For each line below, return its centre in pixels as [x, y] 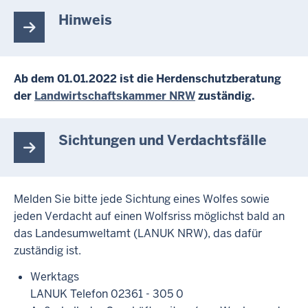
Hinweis [85, 20]
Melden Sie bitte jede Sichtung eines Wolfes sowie [142, 199]
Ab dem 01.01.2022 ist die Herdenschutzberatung [147, 79]
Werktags [55, 276]
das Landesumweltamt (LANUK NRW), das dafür [138, 234]
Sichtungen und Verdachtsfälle [163, 141]
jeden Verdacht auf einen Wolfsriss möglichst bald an [149, 217]
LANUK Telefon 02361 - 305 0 [107, 294]
